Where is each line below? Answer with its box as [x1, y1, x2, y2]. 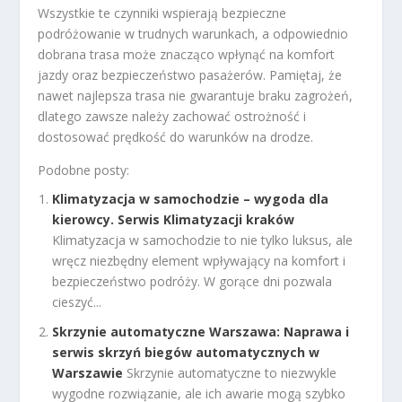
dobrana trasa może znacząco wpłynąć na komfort [38, 45, 336, 63]
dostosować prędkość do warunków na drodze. [38, 127, 314, 145]
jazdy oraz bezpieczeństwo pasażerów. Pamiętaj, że [38, 66, 343, 83]
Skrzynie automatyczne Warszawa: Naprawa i [52, 323, 350, 341]
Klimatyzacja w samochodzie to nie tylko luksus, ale [52, 232, 354, 249]
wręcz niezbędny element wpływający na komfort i [52, 252, 346, 270]
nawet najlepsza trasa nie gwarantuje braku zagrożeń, [38, 86, 354, 104]
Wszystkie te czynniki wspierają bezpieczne [38, 4, 287, 22]
